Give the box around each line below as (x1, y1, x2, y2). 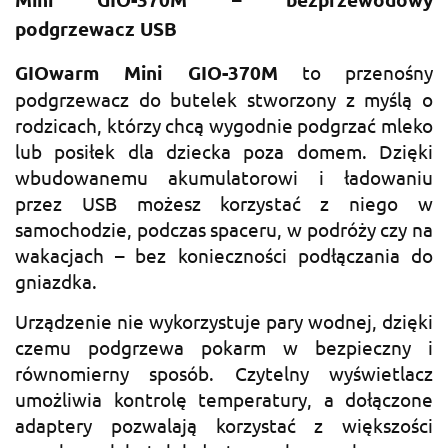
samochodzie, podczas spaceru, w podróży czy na (15, 217, 433, 242)
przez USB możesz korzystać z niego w (15, 191, 433, 216)
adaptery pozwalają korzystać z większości (15, 413, 433, 438)
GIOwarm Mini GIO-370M (15, 60, 278, 86)
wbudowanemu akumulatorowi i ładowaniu (15, 165, 433, 190)
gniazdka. (15, 269, 97, 294)
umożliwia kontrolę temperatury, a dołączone (15, 387, 433, 412)
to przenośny (277, 60, 433, 85)
